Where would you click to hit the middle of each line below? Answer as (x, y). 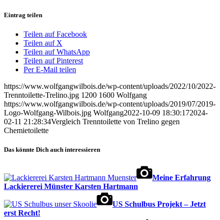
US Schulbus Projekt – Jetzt (159, 204)
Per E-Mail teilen (50, 69)
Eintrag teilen (23, 15)
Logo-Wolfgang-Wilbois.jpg (48, 112)
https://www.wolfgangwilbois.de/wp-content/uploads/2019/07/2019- (110, 104)
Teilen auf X (43, 43)
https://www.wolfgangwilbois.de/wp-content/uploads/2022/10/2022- (110, 86)
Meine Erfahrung (181, 178)
